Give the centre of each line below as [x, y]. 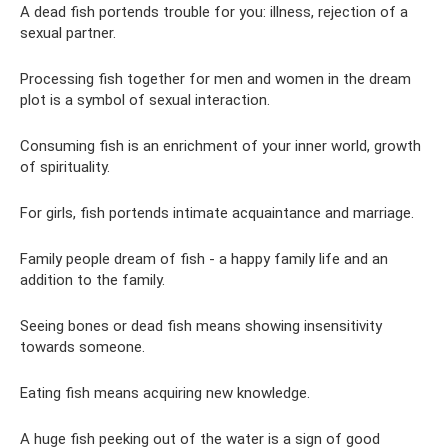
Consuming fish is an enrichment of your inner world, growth [220, 146]
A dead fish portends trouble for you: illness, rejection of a [214, 12]
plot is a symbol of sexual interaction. [145, 100]
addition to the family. [92, 280]
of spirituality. [65, 167]
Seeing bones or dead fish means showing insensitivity [201, 326]
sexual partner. [68, 33]
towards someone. [82, 347]
